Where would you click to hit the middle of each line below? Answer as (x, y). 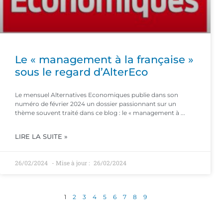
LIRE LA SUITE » (41, 136)
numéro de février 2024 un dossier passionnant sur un (96, 104)
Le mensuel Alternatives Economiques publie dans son (97, 95)
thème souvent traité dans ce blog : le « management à (97, 113)
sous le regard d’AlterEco (81, 72)
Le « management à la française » (104, 59)
